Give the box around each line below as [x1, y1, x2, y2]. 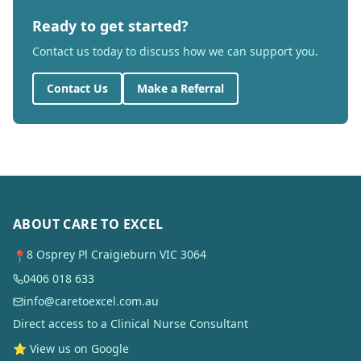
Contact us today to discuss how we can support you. [32, 44, 318, 59]
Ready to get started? [32, 16, 189, 35]
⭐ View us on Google [13, 341, 129, 356]
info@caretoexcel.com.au [23, 293, 159, 309]
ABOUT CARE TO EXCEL [13, 215, 164, 233]
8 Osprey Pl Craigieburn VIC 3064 [27, 247, 206, 262]
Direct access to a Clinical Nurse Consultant [13, 316, 248, 331]
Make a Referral [137, 81, 224, 96]
